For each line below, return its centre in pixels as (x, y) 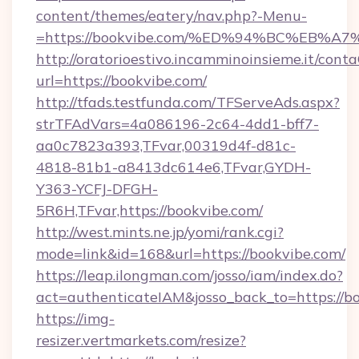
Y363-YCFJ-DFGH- (97, 189)
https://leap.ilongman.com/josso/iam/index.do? (190, 275)
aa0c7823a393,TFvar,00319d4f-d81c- (166, 145)
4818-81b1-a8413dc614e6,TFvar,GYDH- (173, 167)
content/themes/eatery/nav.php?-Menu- (171, 16)
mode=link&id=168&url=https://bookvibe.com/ (191, 254)
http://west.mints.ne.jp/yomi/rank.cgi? (160, 232)
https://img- (75, 319)
